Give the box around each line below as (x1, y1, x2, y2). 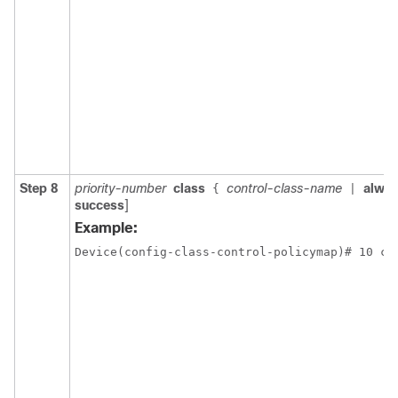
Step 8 (20, 181, 58, 195)
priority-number (75, 181, 166, 195)
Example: (75, 220, 138, 235)
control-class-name (227, 181, 342, 195)
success (75, 198, 124, 212)
